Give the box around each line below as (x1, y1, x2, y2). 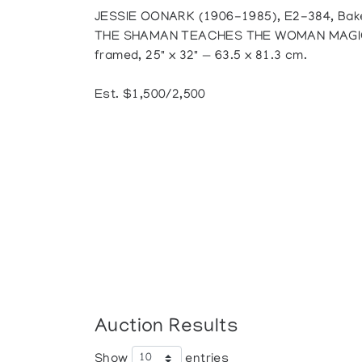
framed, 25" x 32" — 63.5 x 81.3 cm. (95, 49, 308, 64)
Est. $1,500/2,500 (95, 88, 206, 103)
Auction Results (95, 316, 239, 339)
